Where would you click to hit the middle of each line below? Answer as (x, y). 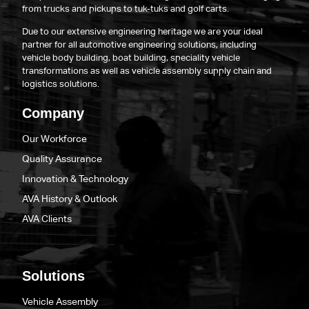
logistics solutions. (61, 83)
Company (53, 113)
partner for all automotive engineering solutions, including (140, 44)
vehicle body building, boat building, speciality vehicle (131, 57)
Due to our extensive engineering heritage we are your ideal (143, 31)
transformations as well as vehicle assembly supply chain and (147, 70)
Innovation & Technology (76, 178)
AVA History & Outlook (70, 198)
